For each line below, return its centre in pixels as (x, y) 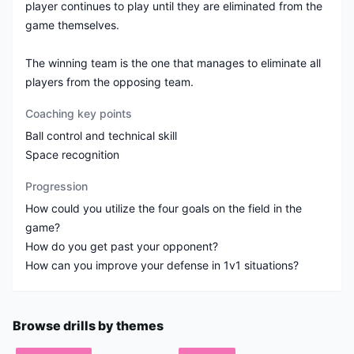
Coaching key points (79, 113)
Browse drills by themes (88, 325)
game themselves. (72, 24)
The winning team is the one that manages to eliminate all (173, 62)
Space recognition (72, 154)
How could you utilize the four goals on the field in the (164, 208)
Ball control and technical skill (101, 135)
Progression (56, 186)
